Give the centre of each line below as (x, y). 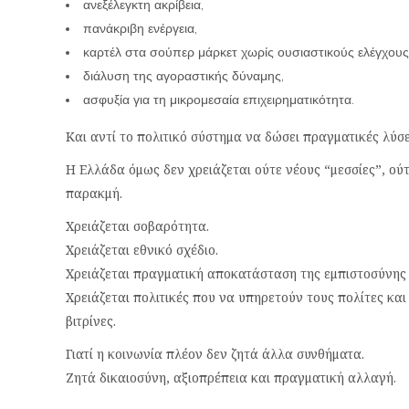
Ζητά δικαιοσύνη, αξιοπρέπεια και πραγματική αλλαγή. (231, 378)
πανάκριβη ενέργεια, (140, 28)
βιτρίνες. (91, 321)
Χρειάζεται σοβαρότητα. (137, 226)
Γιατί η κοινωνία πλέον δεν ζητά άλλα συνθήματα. (215, 354)
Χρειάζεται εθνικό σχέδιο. (142, 250)
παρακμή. (94, 193)
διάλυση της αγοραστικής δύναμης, (184, 76)
